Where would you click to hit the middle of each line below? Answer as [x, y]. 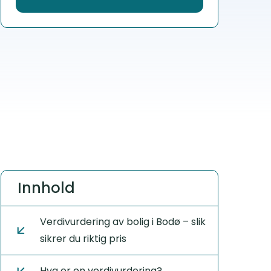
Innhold [46, 188]
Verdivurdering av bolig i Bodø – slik [122, 222]
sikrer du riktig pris [83, 239]
